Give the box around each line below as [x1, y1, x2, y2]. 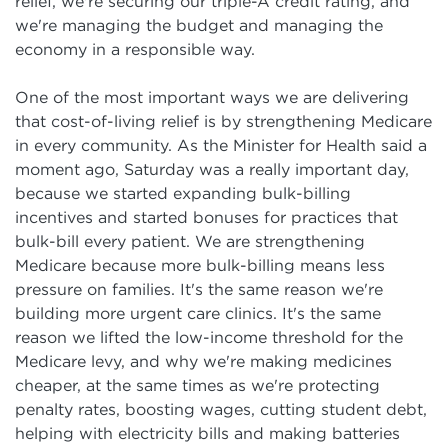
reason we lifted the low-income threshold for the [15, 328, 403, 346]
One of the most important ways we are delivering [15, 88, 409, 106]
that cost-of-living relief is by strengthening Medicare [15, 112, 432, 130]
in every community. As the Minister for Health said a [15, 136, 427, 154]
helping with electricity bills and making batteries [15, 424, 400, 442]
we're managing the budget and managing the [15, 16, 383, 34]
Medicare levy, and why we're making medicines [15, 352, 392, 370]
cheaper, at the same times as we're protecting [15, 376, 380, 394]
